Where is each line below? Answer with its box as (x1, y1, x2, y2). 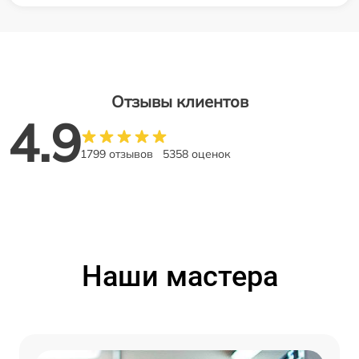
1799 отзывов (80, 147, 153, 161)
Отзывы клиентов (111, 91, 248, 111)
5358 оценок (163, 147, 231, 161)
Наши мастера (81, 260, 278, 293)
